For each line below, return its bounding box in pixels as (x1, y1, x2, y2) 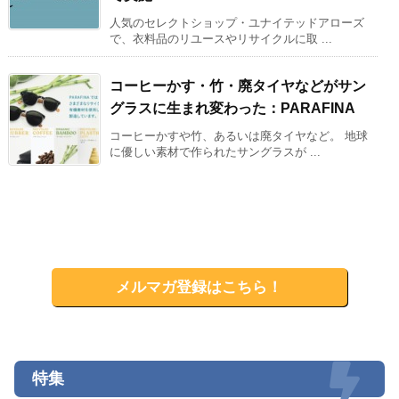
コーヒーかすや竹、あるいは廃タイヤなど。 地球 (110, 129, 368, 143)
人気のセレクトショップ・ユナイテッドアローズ (110, 16, 364, 30)
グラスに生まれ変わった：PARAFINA (110, 101, 355, 117)
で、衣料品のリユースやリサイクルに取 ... (110, 32, 332, 46)
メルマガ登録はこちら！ (116, 279, 283, 297)
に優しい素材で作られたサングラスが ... (110, 145, 321, 159)
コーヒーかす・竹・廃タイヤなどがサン (110, 78, 366, 94)
